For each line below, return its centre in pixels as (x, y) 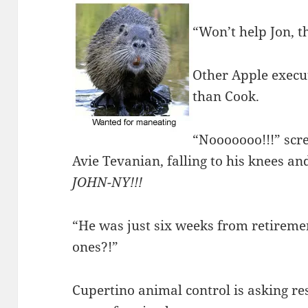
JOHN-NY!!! (108, 182)
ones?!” (96, 246)
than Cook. (226, 96)
